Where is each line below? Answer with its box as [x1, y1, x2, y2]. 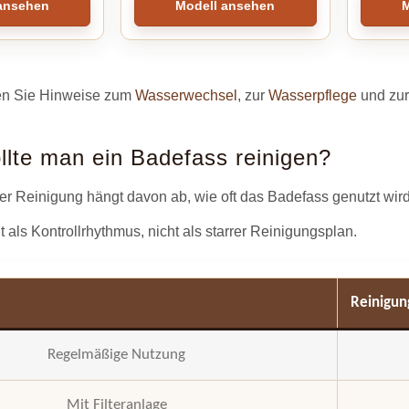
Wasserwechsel [135, 87, 238, 103]
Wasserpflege [268, 87, 358, 103]
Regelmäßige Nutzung [47, 347, 186, 363]
